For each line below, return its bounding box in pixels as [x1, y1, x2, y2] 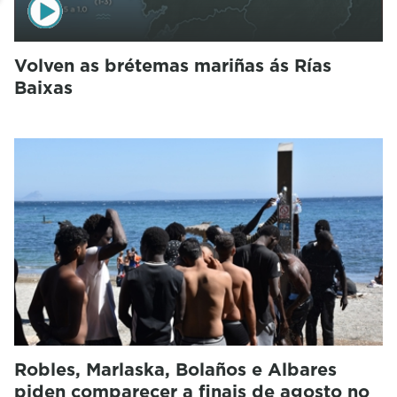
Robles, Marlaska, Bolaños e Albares [14, 356, 337, 382]
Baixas [14, 74, 73, 100]
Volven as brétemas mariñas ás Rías [14, 52, 331, 78]
